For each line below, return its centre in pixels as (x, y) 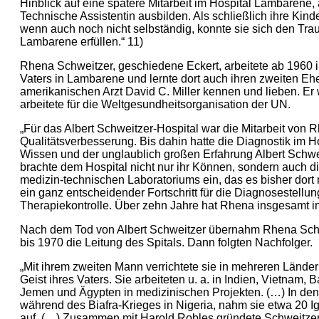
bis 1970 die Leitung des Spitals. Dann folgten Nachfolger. (166, 242)
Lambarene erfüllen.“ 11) (82, 41)
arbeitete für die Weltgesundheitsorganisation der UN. (155, 104)
